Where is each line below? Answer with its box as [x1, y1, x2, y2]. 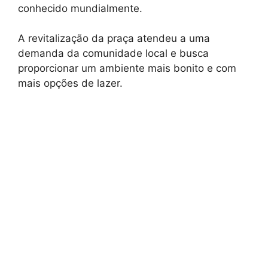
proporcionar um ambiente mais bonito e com [18, 62, 236, 75]
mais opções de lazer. [18, 77, 123, 90]
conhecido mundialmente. [18, 2, 142, 14]
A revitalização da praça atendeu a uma [18, 32, 210, 45]
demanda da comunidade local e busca [18, 47, 209, 60]
